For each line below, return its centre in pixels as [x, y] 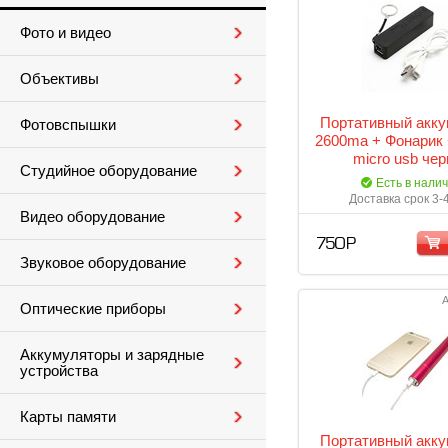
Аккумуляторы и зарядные [112, 355]
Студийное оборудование [108, 171]
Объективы [59, 79]
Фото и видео [65, 33]
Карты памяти [68, 417]
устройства [59, 371]
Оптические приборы [93, 309]
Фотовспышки [68, 125]
